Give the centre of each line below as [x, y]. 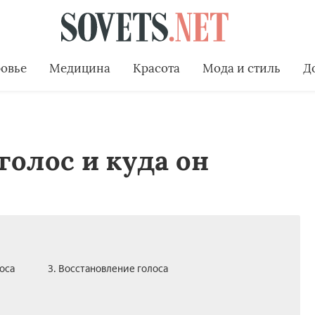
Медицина [79, 68]
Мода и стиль [241, 68]
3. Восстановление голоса [108, 269]
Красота [156, 68]
